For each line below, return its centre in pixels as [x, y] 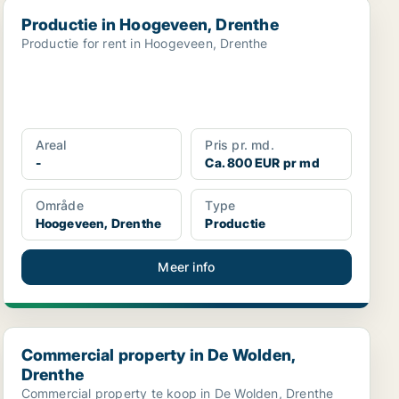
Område [59, 205]
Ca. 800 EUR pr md [262, 163]
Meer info [187, 267]
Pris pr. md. [240, 145]
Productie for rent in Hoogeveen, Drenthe [144, 43]
